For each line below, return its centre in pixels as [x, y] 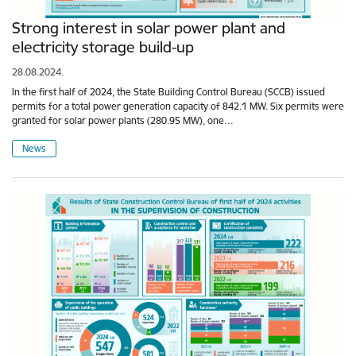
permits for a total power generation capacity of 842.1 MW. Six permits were [178, 106]
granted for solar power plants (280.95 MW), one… [123, 120]
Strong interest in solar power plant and [149, 27]
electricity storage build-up [103, 46]
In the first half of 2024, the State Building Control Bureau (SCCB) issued [168, 91]
